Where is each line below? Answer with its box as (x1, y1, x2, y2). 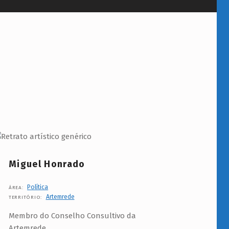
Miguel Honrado (8, 158, 85, 170)
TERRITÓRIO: (8, 194, 44, 200)
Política (27, 183, 49, 191)
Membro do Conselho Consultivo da (8, 211, 136, 220)
